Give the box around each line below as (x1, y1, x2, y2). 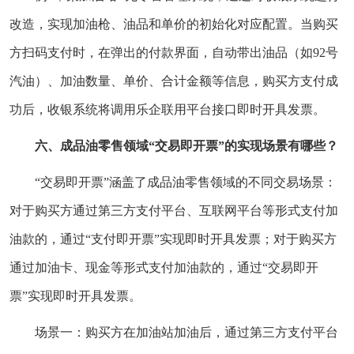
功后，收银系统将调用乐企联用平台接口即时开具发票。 (9, 102, 326, 116)
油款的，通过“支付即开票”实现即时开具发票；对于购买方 (9, 232, 337, 246)
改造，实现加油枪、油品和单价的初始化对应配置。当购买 (9, 17, 338, 31)
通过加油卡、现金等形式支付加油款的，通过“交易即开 (9, 260, 318, 274)
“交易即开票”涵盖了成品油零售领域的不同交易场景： (35, 175, 337, 189)
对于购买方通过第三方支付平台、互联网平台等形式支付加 (9, 203, 338, 217)
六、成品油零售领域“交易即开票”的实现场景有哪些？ (35, 138, 338, 153)
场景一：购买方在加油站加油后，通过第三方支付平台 (35, 325, 338, 339)
